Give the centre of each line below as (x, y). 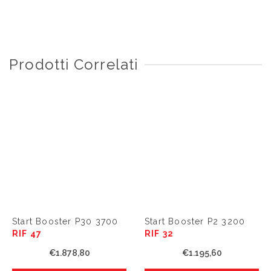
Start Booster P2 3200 (195, 222)
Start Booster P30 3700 (65, 222)
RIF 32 (159, 234)
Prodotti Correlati (74, 65)
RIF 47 (27, 234)
